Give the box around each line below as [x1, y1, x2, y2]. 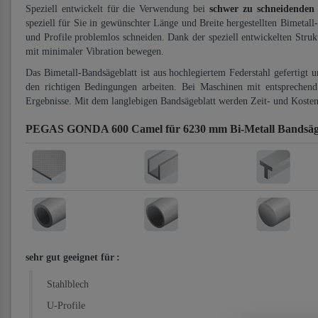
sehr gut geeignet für [26, 252, 114, 263]
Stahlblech [47, 279, 89, 290]
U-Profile [47, 300, 85, 311]
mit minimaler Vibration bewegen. [26, 46, 164, 57]
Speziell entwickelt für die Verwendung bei [26, 4, 209, 14]
